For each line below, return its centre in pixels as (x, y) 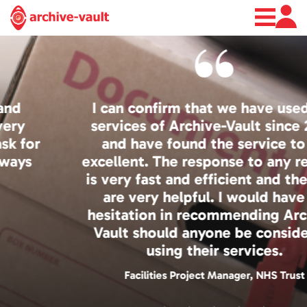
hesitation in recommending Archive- (153, 214)
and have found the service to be (153, 143)
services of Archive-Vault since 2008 (153, 125)
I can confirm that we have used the (153, 108)
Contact (153, 82)
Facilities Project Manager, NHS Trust (153, 275)
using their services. (153, 250)
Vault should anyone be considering (153, 232)
